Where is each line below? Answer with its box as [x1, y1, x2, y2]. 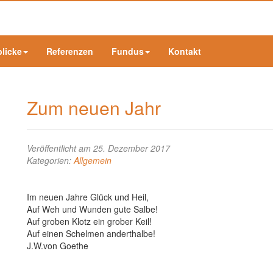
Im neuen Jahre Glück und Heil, [27, 191, 149, 203]
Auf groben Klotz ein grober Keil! [27, 215, 152, 227]
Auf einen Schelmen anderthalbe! [27, 227, 155, 239]
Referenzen [46, 45, 93, 57]
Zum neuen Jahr [27, 94, 161, 121]
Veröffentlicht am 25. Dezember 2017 [27, 142, 170, 154]
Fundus [112, 45, 144, 57]
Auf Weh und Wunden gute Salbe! [27, 203, 158, 215]
